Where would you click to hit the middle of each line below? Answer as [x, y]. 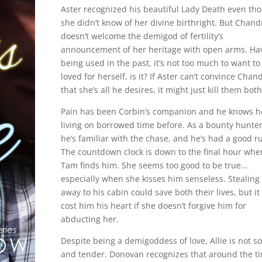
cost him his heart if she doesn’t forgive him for [153, 206]
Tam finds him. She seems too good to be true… [154, 166]
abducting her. [89, 219]
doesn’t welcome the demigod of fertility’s [142, 36]
